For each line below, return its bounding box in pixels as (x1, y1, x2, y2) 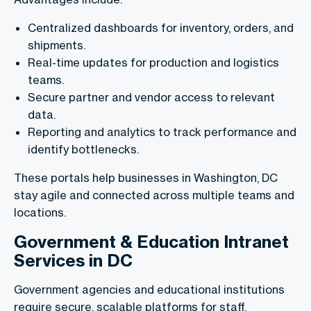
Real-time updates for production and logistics (28, 55, 279, 69)
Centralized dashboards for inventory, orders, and (28, 20, 294, 35)
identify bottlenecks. (28, 142, 139, 156)
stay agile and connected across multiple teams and (14, 187, 294, 202)
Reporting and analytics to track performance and (28, 124, 296, 139)
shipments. (28, 37, 85, 52)
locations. (14, 205, 66, 219)
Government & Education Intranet (14, 230, 289, 252)
